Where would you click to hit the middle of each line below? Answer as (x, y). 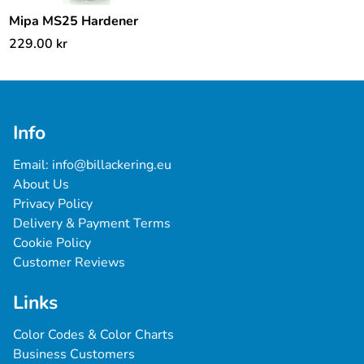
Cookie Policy (52, 243)
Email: (32, 165)
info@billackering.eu (112, 165)
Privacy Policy (53, 204)
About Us (41, 184)
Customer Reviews (69, 262)
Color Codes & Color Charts (93, 335)
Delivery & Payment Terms (92, 223)
